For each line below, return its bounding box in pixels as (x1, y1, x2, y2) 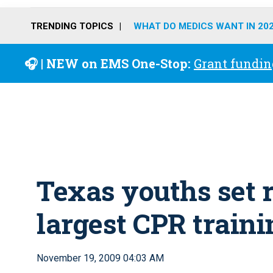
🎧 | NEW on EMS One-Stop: (24, 55, 194, 71)
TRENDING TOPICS (30, 20, 113, 32)
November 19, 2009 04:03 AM (37, 252, 164, 264)
